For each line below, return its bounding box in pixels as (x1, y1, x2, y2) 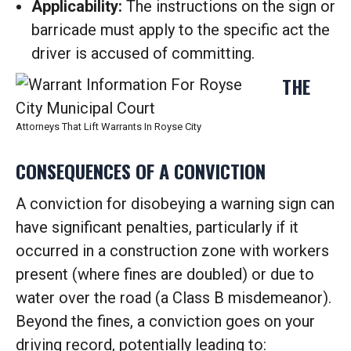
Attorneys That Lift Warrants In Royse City (16, 121, 201, 132)
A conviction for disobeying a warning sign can (16, 194, 335, 213)
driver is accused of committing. (31, 44, 255, 63)
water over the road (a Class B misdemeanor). (16, 288, 331, 307)
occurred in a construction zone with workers (16, 241, 329, 260)
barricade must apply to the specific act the (31, 20, 330, 39)
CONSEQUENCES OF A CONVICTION (16, 157, 266, 185)
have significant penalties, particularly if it (16, 218, 299, 237)
